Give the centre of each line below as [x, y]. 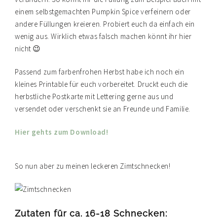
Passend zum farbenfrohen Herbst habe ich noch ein [100, 72]
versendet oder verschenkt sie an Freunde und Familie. [103, 109]
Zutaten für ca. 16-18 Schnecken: [91, 214]
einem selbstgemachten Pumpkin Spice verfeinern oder [103, 12]
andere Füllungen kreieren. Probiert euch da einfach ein [105, 24]
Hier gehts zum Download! [62, 132]
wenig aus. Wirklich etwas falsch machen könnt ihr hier [103, 37]
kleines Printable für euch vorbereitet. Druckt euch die [101, 84]
